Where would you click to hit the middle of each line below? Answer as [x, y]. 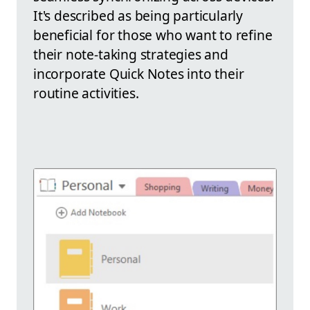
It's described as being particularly [138, 15]
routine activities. [86, 93]
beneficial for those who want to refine [153, 35]
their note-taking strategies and [131, 54]
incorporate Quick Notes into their [139, 73]
